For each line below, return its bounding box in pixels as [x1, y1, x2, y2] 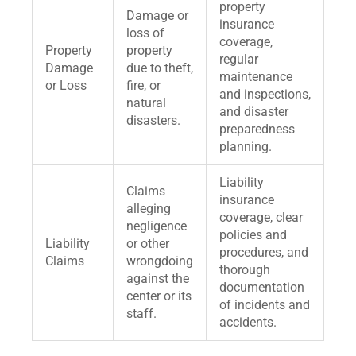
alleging [126, 200, 171, 216]
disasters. [126, 112, 180, 128]
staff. [126, 305, 157, 321]
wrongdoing [126, 253, 193, 269]
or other [126, 235, 169, 251]
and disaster [219, 103, 288, 119]
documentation [219, 279, 304, 295]
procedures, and [219, 244, 308, 260]
